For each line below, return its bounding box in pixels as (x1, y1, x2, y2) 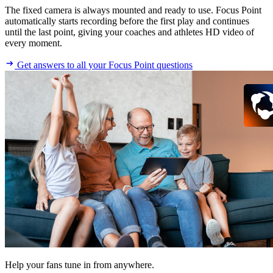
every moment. (5, 38, 62, 49)
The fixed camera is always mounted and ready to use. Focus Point (5, 5, 261, 16)
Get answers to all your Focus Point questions (15, 60, 193, 71)
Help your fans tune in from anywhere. (5, 260, 154, 271)
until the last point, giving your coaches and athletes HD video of (5, 27, 254, 38)
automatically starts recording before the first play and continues (5, 16, 249, 27)
